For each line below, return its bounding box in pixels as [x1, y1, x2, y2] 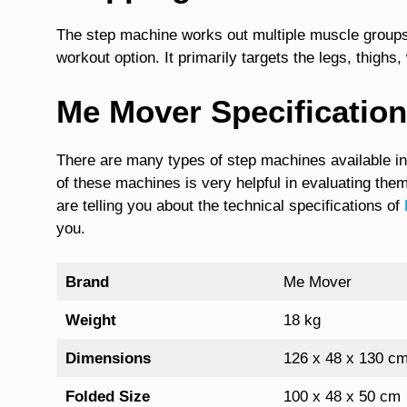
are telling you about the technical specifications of [56, 196, 404, 214]
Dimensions [65, 350, 151, 368]
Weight [65, 312, 116, 330]
